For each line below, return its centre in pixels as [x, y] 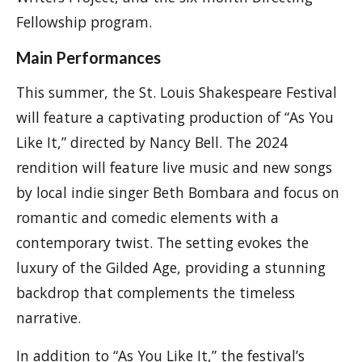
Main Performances [88, 57]
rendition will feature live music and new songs [174, 167]
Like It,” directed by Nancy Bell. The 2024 [152, 142]
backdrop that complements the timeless [156, 293]
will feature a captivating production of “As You [175, 117]
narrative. [48, 318]
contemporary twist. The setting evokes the [162, 242]
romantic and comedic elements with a [147, 217]
